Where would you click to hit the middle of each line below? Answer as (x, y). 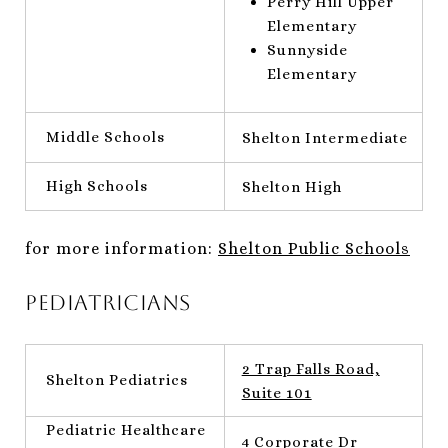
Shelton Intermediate (324, 137)
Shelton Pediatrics (117, 379)
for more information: (121, 248)
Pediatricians (108, 302)
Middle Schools (105, 136)
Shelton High (291, 186)
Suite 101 (276, 392)
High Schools (97, 185)
